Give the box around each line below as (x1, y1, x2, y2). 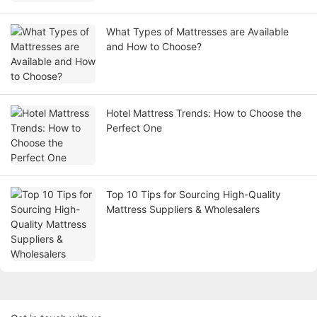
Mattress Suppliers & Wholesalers (106, 203, 260, 216)
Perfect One (106, 122, 162, 134)
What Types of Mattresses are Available (106, 25, 289, 38)
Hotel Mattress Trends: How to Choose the (106, 107, 301, 120)
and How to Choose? (106, 40, 202, 53)
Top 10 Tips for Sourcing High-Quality (106, 188, 281, 201)
